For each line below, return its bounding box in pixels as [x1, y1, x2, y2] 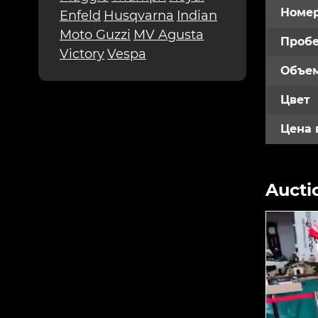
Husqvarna [104, 7, 174, 23]
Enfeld [60, 7, 101, 23]
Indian [177, 7, 217, 23]
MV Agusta [133, 26, 204, 43]
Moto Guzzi [60, 26, 131, 43]
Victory [60, 45, 104, 62]
